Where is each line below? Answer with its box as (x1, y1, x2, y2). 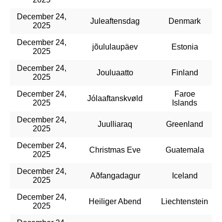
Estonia (171, 42, 198, 51)
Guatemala (165, 145, 204, 154)
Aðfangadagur (90, 171, 140, 180)
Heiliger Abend (89, 197, 141, 206)
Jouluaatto (97, 68, 133, 77)
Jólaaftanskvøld (87, 94, 143, 103)
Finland (171, 68, 198, 77)
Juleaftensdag (90, 16, 140, 25)
